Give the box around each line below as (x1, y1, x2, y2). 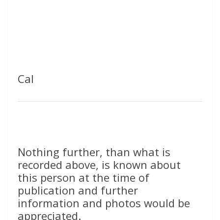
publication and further (18, 183, 138, 198)
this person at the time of (18, 170, 149, 185)
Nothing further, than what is (18, 144, 170, 160)
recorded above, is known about (18, 157, 181, 172)
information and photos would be (18, 195, 190, 211)
